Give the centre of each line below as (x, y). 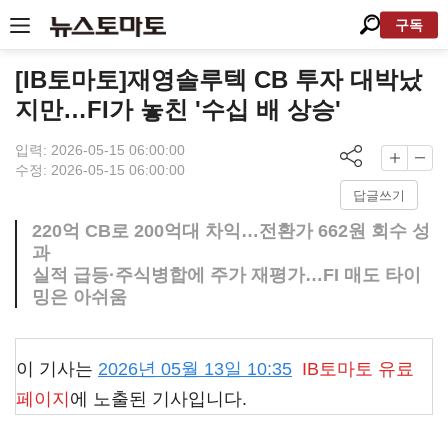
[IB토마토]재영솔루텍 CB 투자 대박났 (218, 79)
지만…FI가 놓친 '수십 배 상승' (178, 109)
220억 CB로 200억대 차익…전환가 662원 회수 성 (231, 231)
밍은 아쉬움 (79, 297)
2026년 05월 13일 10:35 (195, 369)
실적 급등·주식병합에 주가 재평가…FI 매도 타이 (226, 275)
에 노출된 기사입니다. (158, 399)
